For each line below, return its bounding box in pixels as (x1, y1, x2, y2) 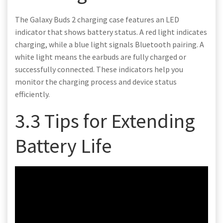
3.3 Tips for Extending (15, 108, 195, 133)
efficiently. (15, 89, 50, 99)
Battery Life (15, 132, 112, 158)
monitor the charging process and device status (15, 76, 177, 87)
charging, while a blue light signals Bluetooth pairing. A (15, 39, 204, 49)
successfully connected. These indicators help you (15, 64, 183, 74)
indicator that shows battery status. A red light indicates (15, 26, 207, 37)
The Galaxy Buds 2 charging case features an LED (15, 14, 179, 24)
